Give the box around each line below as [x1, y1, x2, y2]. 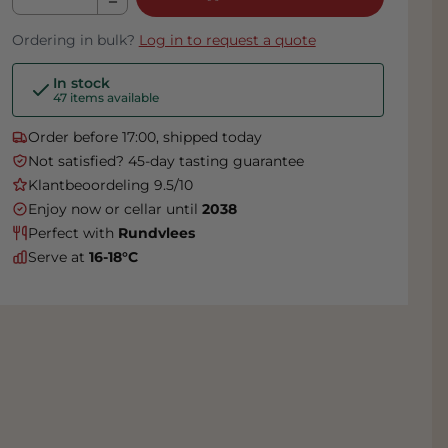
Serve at [27, 248, 89, 267]
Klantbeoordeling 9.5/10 [27, 176, 193, 195]
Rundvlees [117, 224, 195, 243]
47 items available [52, 90, 159, 106]
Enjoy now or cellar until [27, 200, 202, 219]
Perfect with [27, 224, 118, 243]
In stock [52, 74, 110, 93]
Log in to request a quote [138, 31, 316, 50]
